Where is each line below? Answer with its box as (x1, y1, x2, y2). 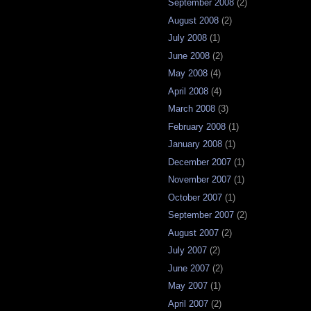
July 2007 (168, 245, 207, 256)
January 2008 (168, 139, 222, 150)
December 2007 (168, 156, 231, 167)
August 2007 (168, 227, 219, 238)
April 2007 (168, 298, 208, 309)
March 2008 (168, 103, 215, 115)
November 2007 (168, 174, 231, 185)
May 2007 (168, 280, 208, 292)
